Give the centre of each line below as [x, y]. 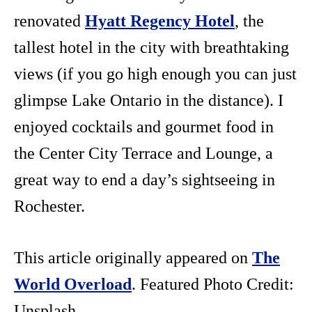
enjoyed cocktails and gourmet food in [144, 126]
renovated [49, 21]
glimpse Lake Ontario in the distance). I [149, 100]
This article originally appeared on [133, 257]
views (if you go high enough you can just [155, 73]
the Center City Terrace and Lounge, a [143, 153]
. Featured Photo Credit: [213, 284]
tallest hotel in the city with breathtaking [151, 47]
